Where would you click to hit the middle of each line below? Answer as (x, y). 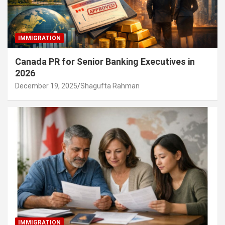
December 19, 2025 (46, 86)
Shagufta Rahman (110, 86)
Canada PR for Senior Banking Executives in (105, 61)
